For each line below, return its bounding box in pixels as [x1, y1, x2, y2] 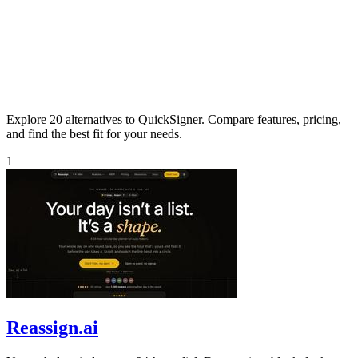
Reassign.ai [6, 316, 98, 338]
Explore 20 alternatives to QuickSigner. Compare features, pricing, [6, 112, 341, 126]
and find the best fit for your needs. [6, 126, 182, 141]
